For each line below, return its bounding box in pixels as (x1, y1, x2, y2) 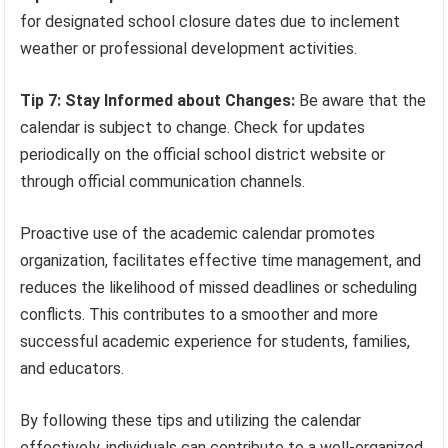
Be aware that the (295, 91, 427, 111)
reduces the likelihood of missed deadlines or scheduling (20, 278, 418, 298)
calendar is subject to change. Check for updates (20, 118, 366, 138)
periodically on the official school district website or (20, 145, 386, 165)
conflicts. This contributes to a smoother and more (20, 305, 379, 325)
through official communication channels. (20, 172, 306, 192)
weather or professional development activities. (20, 39, 358, 59)
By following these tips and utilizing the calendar (20, 411, 362, 431)
